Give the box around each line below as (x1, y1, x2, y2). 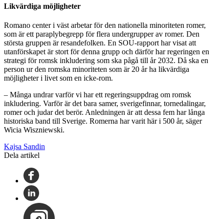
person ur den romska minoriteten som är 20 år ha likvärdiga (4, 65, 189, 74)
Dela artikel (4, 151, 40, 160)
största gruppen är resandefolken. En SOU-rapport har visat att (4, 39, 196, 47)
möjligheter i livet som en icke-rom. (4, 74, 113, 83)
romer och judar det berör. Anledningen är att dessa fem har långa (4, 108, 205, 117)
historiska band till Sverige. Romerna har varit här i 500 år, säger (4, 117, 202, 126)
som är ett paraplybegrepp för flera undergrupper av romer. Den (4, 30, 199, 39)
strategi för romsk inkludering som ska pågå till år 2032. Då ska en (4, 56, 208, 65)
